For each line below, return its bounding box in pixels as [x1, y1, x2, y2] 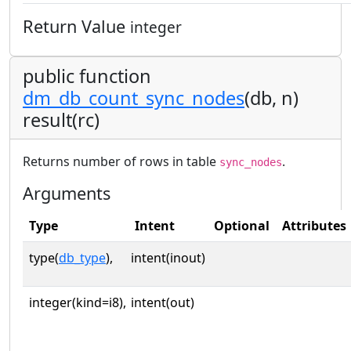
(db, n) [244, 85, 299, 110]
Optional [214, 216, 270, 234]
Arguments [23, 181, 110, 204]
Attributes [282, 216, 346, 234]
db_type [59, 248, 106, 266]
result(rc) [23, 107, 100, 132]
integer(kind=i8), [29, 293, 126, 311]
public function [23, 63, 151, 89]
